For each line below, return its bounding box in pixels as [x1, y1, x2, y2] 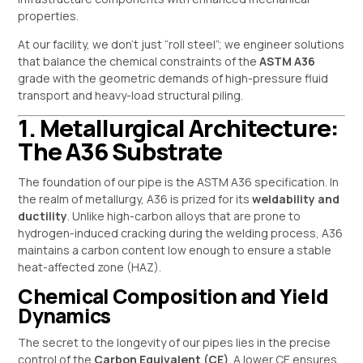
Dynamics [18, 302, 111, 330]
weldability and [252, 191, 340, 207]
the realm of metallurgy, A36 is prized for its [18, 191, 253, 207]
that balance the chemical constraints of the [18, 53, 260, 70]
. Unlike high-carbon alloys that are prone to [67, 208, 301, 224]
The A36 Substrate [18, 135, 223, 169]
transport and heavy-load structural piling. [18, 88, 244, 104]
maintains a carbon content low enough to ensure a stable [18, 242, 332, 258]
